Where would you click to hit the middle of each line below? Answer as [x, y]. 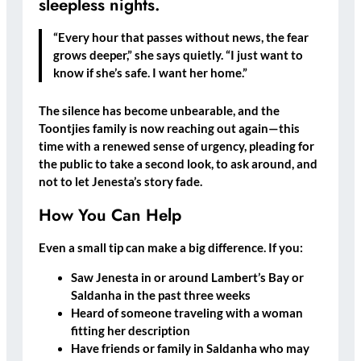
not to [56, 182]
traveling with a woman [237, 313]
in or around [175, 277]
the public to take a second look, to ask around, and [178, 164]
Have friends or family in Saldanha [164, 348]
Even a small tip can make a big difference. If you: [171, 248]
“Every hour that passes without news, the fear [181, 37]
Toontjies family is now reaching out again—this [169, 129]
